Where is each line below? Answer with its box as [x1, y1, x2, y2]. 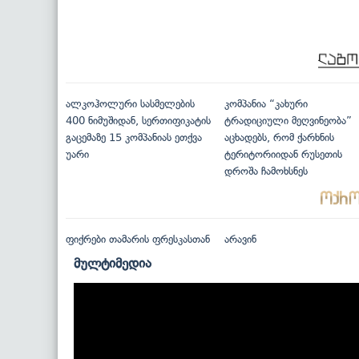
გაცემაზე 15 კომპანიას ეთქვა [66, 131, 202, 144]
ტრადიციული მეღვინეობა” [224, 115, 352, 127]
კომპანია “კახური [224, 98, 308, 111]
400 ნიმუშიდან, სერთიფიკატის [66, 115, 211, 127]
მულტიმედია [74, 255, 151, 272]
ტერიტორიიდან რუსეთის [224, 148, 342, 161]
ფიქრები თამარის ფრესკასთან [66, 233, 210, 246]
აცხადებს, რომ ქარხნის [224, 131, 334, 144]
